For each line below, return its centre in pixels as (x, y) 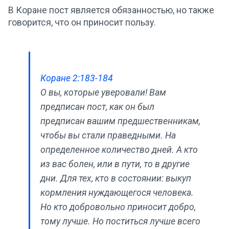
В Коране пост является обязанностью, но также (111, 10)
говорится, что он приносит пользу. (82, 22)
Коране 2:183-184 (77, 78)
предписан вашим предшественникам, (120, 121)
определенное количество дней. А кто (119, 150)
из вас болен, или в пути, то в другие (115, 164)
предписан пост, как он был (97, 107)
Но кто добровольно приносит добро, (118, 207)
